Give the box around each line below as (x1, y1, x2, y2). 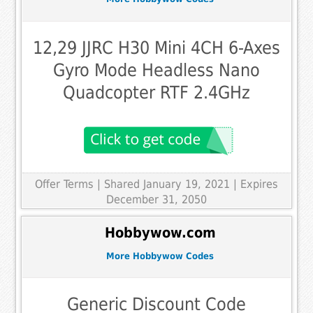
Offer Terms (35, 177, 94, 191)
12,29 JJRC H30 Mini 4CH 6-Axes (33, 37, 280, 58)
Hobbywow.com (104, 225, 216, 242)
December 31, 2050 (106, 192, 207, 206)
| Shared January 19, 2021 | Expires (97, 177, 278, 191)
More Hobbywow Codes (106, 250, 214, 261)
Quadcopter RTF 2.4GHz (63, 82, 250, 103)
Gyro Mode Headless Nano (53, 59, 260, 80)
